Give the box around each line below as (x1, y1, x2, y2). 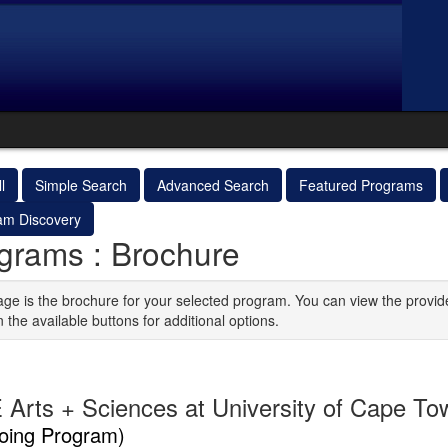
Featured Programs (298, 175, 423, 195)
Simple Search (34, 175, 127, 195)
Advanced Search (156, 175, 269, 195)
